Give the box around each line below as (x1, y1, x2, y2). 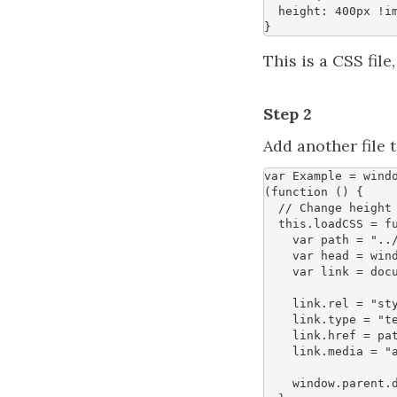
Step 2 (263, 104, 312, 124)
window (292, 377, 335, 390)
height (278, 4, 321, 18)
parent (342, 377, 385, 390)
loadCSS (314, 217, 363, 230)
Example (292, 169, 342, 183)
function (271, 185, 328, 198)
